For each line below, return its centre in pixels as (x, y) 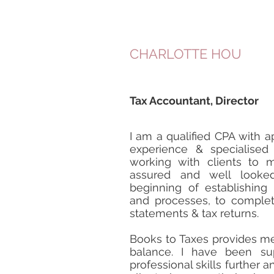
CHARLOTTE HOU (186, 54)
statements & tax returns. (194, 213)
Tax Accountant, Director (194, 101)
